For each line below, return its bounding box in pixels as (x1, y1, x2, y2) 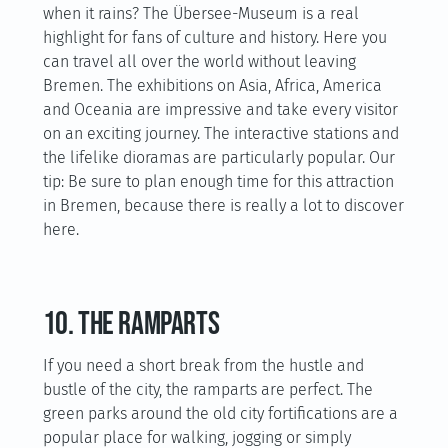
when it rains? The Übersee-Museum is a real (42, 4, 359, 23)
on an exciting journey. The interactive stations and (42, 124, 399, 143)
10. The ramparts (42, 305, 220, 344)
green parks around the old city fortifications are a (42, 404, 398, 423)
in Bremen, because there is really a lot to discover (42, 196, 404, 215)
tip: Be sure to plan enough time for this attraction (42, 172, 394, 191)
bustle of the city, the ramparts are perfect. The (42, 380, 373, 399)
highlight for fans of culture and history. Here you (42, 28, 387, 47)
